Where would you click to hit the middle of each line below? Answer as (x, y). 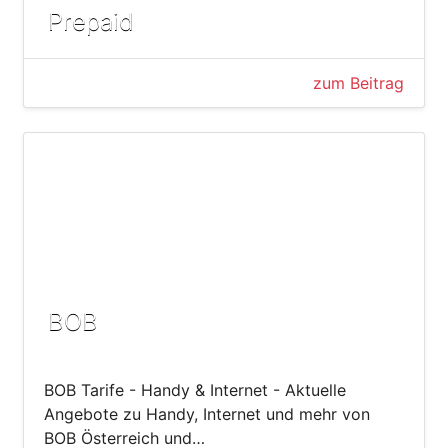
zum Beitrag (358, 82)
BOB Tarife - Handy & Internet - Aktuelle (195, 389)
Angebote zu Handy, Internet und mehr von (207, 413)
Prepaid (91, 21)
